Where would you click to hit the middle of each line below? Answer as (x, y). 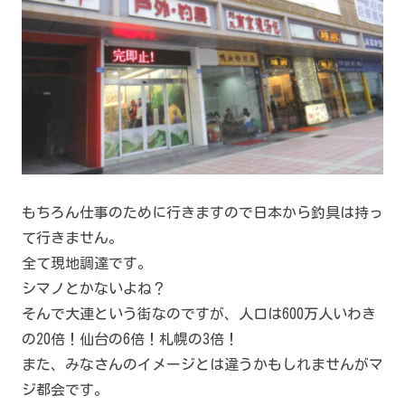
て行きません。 (72, 238)
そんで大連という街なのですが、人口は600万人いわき (199, 314)
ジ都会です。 (65, 390)
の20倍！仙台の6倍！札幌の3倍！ (130, 339)
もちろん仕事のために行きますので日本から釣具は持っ (202, 213)
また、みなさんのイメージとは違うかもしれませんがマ (202, 365)
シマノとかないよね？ (94, 289)
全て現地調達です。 (87, 264)
